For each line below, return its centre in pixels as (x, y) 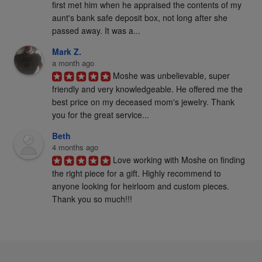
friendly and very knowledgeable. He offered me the (147, 89)
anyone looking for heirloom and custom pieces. (140, 186)
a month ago (73, 63)
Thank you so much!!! (92, 199)
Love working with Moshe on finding (179, 160)
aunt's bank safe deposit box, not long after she (139, 18)
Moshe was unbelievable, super (171, 75)
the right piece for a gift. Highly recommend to (136, 173)
